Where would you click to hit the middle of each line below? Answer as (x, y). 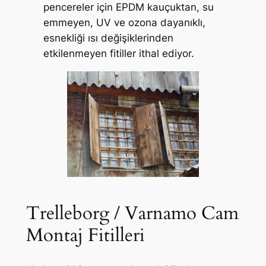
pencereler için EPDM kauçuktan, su (128, 7)
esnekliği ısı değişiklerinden (108, 38)
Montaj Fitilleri (85, 235)
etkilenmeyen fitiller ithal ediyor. (118, 54)
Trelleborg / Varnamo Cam (132, 213)
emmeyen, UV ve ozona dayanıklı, (124, 23)
